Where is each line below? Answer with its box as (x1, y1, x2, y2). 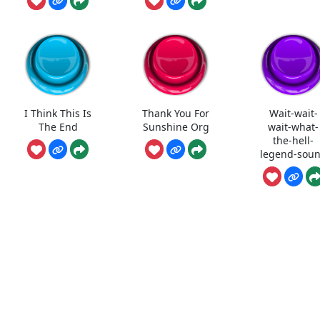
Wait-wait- (269, 106, 318, 120)
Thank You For (142, 106, 210, 120)
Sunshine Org (142, 119, 209, 134)
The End (38, 119, 78, 134)
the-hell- (273, 133, 314, 147)
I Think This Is (24, 106, 92, 120)
